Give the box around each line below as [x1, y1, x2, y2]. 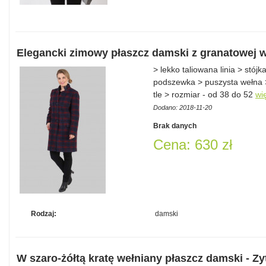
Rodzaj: [31, 210, 56, 218]
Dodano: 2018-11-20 [153, 104, 212, 111]
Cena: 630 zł [153, 137, 232, 153]
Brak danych [153, 122, 197, 130]
